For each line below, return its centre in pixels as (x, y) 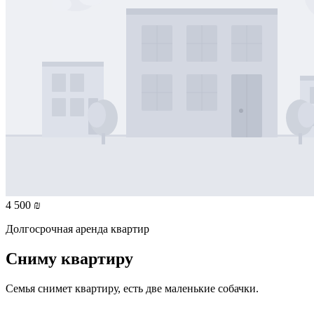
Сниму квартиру (69, 259)
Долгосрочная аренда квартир (77, 229)
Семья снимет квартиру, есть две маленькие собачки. (132, 289)
